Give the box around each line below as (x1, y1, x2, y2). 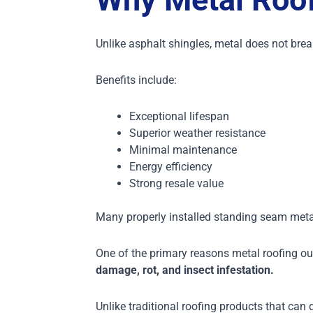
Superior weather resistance (129, 126, 265, 140)
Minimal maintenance (129, 143, 237, 156)
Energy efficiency (129, 159, 212, 173)
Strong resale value (129, 176, 224, 190)
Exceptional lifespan (129, 109, 229, 123)
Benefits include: (95, 73, 177, 87)
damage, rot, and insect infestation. (95, 263, 277, 277)
